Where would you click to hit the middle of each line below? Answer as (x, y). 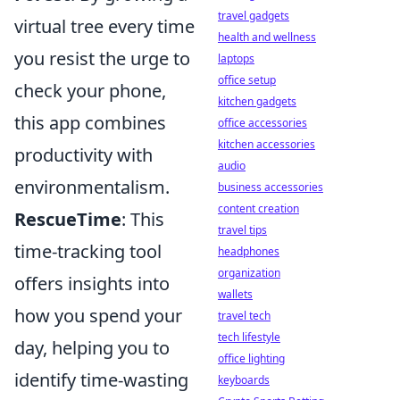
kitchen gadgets (257, 101)
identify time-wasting (101, 380)
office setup (247, 80)
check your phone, (90, 91)
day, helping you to (92, 348)
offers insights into (92, 283)
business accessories (271, 187)
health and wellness (267, 37)
